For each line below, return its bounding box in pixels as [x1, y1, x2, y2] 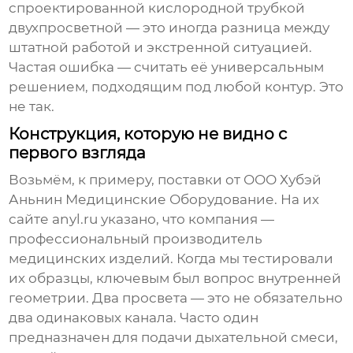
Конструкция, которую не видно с [9, 124, 288, 144]
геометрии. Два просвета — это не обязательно [9, 290, 344, 307]
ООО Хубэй [243, 172, 322, 188]
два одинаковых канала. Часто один [9, 310, 259, 326]
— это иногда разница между [123, 20, 330, 36]
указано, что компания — [98, 211, 275, 228]
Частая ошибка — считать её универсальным [9, 59, 325, 76]
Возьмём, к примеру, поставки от [9, 172, 244, 188]
